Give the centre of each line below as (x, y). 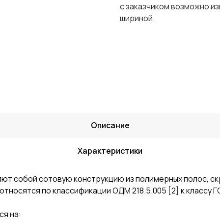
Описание (110, 125)
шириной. (137, 18)
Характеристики (110, 151)
